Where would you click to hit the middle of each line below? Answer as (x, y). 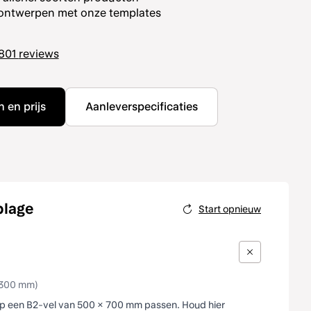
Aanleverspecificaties (141, 107)
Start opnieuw (229, 209)
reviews (39, 54)
